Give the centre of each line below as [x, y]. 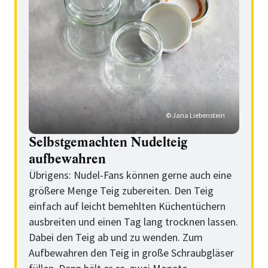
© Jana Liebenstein [195, 115]
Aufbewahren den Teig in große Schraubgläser [131, 252]
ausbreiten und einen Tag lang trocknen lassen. [133, 221]
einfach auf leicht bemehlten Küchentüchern [127, 206]
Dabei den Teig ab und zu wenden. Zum [116, 237]
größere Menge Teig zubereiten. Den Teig [121, 190]
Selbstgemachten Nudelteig [108, 142]
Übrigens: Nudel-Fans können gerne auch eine [130, 175]
